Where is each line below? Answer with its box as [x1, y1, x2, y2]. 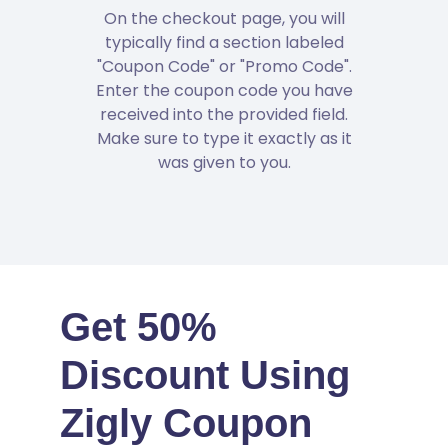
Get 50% [60, 304, 217, 349]
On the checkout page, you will [103, 6, 345, 30]
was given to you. [157, 150, 291, 174]
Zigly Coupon [60, 400, 312, 445]
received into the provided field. [100, 102, 348, 126]
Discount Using [60, 352, 350, 397]
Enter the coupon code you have [95, 78, 353, 102]
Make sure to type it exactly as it [96, 126, 352, 150]
